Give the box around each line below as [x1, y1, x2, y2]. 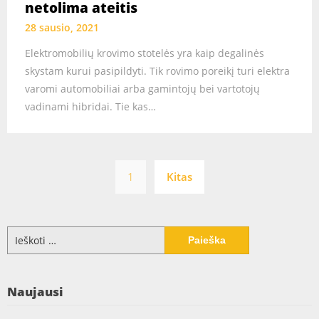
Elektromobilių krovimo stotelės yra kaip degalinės [25, 46, 264, 61]
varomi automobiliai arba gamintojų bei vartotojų [25, 82, 260, 96]
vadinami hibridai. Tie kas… [25, 100, 156, 114]
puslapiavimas [159, 176, 283, 200]
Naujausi [7, 283, 63, 300]
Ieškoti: [6, 226, 40, 241]
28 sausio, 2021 [25, 21, 99, 35]
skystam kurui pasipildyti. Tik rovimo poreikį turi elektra [25, 64, 290, 78]
